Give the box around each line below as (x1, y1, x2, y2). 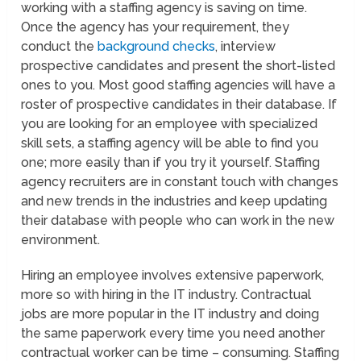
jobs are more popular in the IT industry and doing (21, 306, 320, 322)
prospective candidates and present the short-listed (21, 58, 336, 74)
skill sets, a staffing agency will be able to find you (21, 135, 319, 151)
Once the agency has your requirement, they (21, 19, 290, 35)
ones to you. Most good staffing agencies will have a (21, 77, 336, 93)
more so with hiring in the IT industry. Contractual (21, 287, 312, 303)
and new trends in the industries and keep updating (21, 193, 328, 210)
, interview (215, 39, 276, 55)
